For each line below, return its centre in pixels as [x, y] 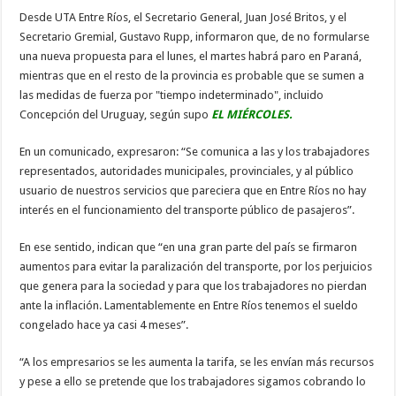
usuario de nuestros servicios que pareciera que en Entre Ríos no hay [193, 190]
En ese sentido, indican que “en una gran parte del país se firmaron [189, 247]
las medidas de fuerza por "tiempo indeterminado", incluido [172, 95]
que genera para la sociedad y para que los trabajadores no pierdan [194, 286]
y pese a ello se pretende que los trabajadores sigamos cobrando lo [193, 381]
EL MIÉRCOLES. [251, 114]
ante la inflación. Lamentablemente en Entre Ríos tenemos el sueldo [189, 305]
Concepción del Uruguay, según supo [114, 114]
